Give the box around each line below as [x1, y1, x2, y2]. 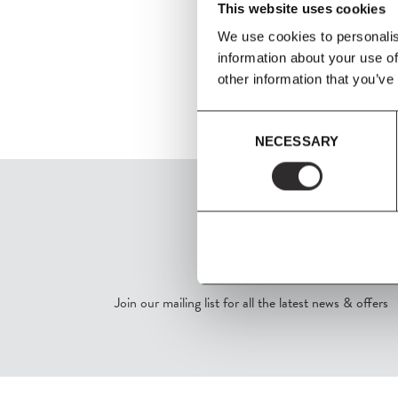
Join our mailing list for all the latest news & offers [114, 292, 388, 314]
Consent [196, 112, 246, 128]
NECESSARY [255, 133, 338, 149]
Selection [196, 133, 251, 149]
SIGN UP [213, 255, 290, 279]
